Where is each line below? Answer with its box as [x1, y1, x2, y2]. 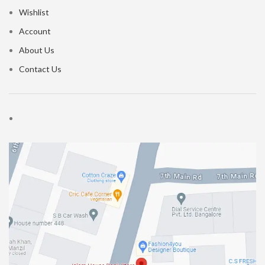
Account [19, 26, 51, 37]
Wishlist [19, 7, 49, 18]
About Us [19, 45, 54, 56]
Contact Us [19, 64, 62, 75]
